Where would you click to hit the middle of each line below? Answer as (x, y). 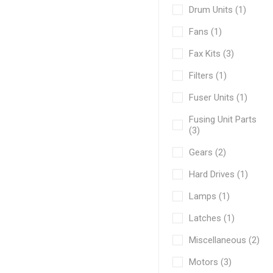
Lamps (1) (210, 196)
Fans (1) (206, 31)
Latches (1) (212, 218)
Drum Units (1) (218, 9)
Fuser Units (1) (218, 97)
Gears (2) (208, 152)
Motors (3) (211, 262)
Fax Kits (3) (212, 53)
